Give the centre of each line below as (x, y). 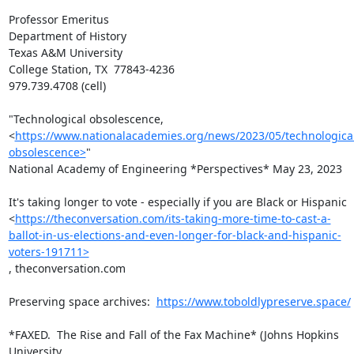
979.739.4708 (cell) (57, 86)
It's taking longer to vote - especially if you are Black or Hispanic (177, 202)
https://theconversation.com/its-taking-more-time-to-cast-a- (173, 218)
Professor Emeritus (58, 19)
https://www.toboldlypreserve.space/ (253, 301)
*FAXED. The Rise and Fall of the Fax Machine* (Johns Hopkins (173, 335)
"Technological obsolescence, (86, 119)
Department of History (67, 36)
